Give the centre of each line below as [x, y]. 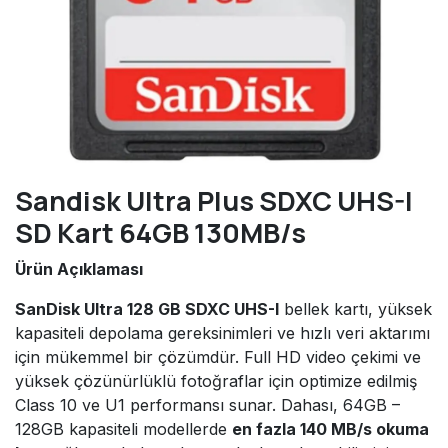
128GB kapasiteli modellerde [123, 429]
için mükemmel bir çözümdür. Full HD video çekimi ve [218, 357]
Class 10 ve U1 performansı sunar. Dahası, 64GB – [207, 405]
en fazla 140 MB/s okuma [330, 429]
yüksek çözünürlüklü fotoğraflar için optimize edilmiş [216, 381]
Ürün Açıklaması [79, 269]
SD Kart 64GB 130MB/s [160, 233]
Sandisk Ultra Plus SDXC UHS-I [214, 201]
